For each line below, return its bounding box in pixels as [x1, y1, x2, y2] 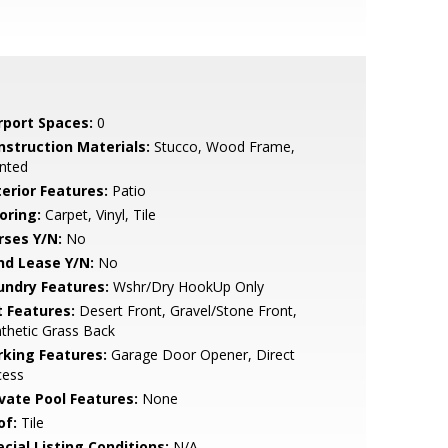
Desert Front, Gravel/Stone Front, [74, 301, 297, 320]
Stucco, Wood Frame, [149, 137, 295, 156]
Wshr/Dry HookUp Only [108, 277, 264, 296]
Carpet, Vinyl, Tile [40, 205, 156, 224]
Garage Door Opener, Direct [106, 345, 295, 364]
